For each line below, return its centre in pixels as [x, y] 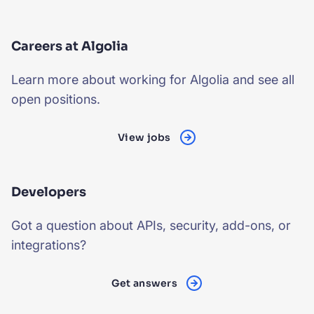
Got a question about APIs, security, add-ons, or [151, 225]
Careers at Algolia [70, 46]
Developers [49, 192]
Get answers [144, 283]
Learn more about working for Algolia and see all [153, 80]
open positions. [56, 99]
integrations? [49, 245]
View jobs [144, 137]
